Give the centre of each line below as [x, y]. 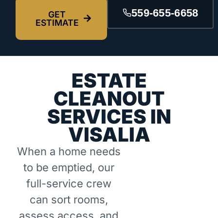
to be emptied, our [69, 167]
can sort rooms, [69, 199]
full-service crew [69, 183]
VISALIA [109, 134]
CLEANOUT [109, 98]
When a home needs [69, 151]
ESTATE [109, 80]
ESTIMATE [57, 22]
